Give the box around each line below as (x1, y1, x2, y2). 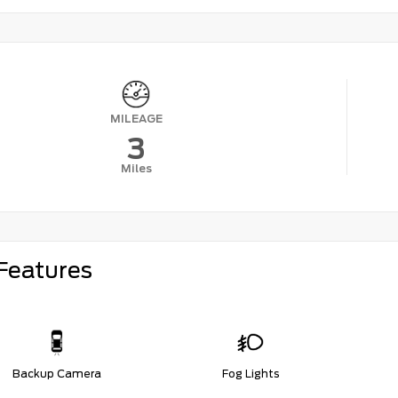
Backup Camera (12, 367, 101, 381)
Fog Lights (221, 367, 280, 381)
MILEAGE (109, 111, 163, 125)
